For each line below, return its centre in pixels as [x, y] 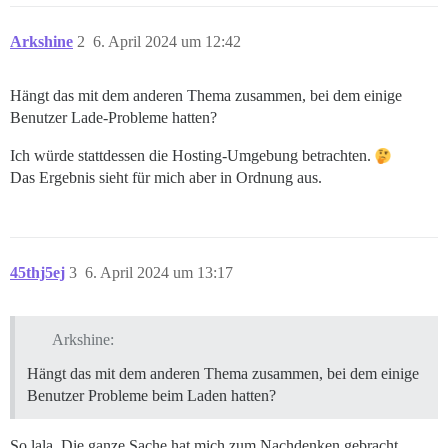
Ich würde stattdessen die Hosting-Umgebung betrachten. [192, 156]
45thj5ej [37, 273]
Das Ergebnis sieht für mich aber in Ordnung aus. [166, 178]
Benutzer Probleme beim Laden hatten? [151, 396]
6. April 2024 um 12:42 [167, 42]
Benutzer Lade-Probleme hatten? [113, 118]
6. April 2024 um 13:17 [159, 273]
